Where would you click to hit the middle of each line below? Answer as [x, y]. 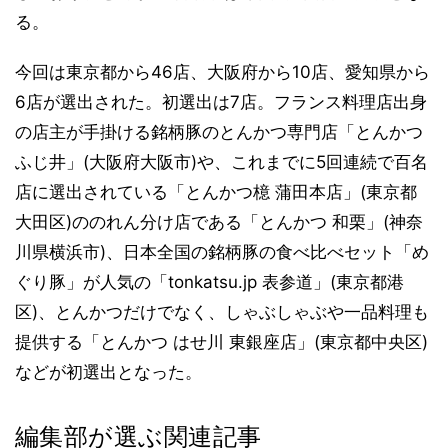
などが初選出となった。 [108, 372]
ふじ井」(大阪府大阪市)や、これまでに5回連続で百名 [221, 162]
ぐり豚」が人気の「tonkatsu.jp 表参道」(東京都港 [209, 282]
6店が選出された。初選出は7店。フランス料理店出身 [221, 102]
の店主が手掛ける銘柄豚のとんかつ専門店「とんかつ [219, 132]
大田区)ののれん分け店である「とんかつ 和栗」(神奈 [219, 222]
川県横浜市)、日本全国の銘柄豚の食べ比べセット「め [222, 252]
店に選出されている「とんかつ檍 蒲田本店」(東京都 [216, 192]
